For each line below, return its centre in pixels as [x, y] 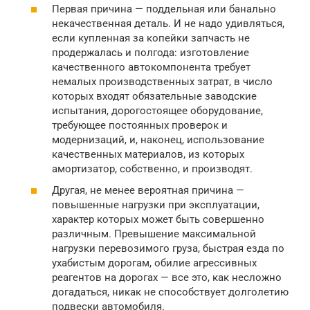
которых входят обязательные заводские [154, 96]
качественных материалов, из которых [148, 154]
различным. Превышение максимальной [154, 234]
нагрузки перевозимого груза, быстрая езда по [168, 249]
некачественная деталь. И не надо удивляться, [168, 23]
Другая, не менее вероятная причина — [148, 191]
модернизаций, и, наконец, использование [158, 139]
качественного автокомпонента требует [151, 67]
